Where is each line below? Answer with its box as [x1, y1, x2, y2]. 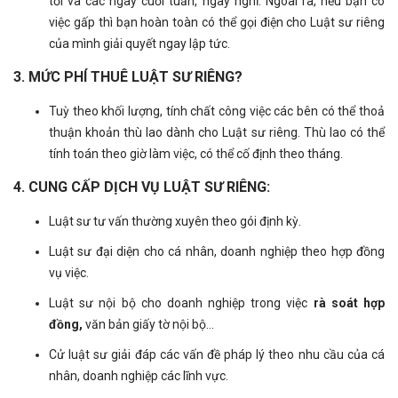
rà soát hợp [313, 295, 386, 310]
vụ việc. [49, 266, 89, 281]
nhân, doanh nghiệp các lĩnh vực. [49, 368, 228, 383]
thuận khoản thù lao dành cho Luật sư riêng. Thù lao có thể [49, 125, 385, 140]
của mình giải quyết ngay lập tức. [49, 36, 230, 52]
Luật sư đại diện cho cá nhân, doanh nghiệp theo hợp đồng [49, 244, 385, 259]
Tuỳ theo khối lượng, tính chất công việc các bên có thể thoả [49, 104, 385, 119]
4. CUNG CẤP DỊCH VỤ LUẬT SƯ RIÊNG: [13, 179, 270, 196]
